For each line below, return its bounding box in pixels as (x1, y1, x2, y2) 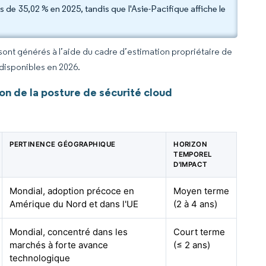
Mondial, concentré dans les (9, 226, 128, 237)
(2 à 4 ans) (173, 198, 218, 210)
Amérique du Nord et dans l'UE (9, 198, 139, 210)
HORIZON (173, 140, 208, 148)
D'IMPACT (173, 160, 208, 169)
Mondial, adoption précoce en (9, 185, 135, 197)
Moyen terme (173, 185, 230, 197)
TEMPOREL (173, 150, 213, 159)
